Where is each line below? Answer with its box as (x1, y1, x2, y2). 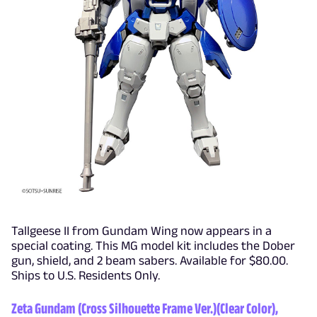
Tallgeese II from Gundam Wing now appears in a (11, 224, 272, 238)
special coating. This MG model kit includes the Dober (11, 238, 295, 253)
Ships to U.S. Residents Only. (11, 268, 160, 282)
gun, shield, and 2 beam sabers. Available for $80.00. (11, 253, 288, 267)
